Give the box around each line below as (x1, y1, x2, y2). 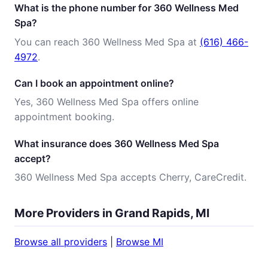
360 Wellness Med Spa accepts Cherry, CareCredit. (14, 170, 246, 183)
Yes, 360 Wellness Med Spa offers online (14, 96, 199, 108)
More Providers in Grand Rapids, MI (14, 205, 209, 220)
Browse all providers (14, 236, 107, 248)
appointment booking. (14, 111, 114, 123)
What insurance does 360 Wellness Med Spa (14, 137, 219, 150)
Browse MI (116, 236, 163, 248)
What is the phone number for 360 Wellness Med (14, 2, 239, 14)
